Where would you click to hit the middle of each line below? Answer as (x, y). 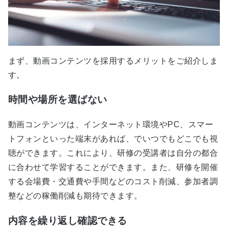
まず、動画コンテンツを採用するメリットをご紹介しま (113, 61)
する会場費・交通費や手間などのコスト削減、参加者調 (113, 181)
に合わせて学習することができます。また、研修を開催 (113, 167)
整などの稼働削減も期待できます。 (75, 195)
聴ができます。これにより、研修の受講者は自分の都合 (113, 153)
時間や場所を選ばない (58, 100)
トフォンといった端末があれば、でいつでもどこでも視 (113, 138)
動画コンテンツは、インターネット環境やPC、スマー (111, 124)
